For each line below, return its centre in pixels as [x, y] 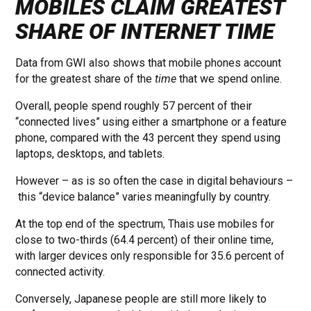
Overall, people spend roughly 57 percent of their [134, 106]
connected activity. [60, 272]
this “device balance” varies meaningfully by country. [143, 197]
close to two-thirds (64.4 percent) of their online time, [145, 240]
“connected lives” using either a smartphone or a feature [151, 122]
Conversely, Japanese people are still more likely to [141, 299]
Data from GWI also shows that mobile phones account [149, 63]
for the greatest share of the [85, 79]
